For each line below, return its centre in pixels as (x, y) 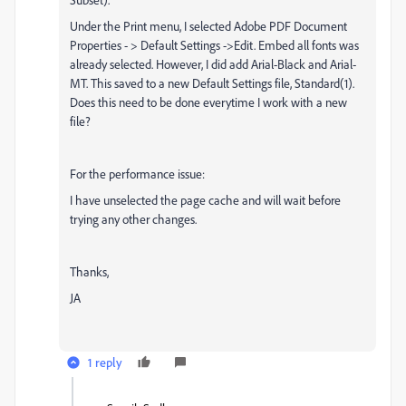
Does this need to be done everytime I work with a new (208, 101)
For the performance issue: (137, 173)
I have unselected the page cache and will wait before (205, 199)
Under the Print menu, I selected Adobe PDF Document (208, 25)
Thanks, (89, 271)
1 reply (105, 362)
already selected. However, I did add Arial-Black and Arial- (213, 63)
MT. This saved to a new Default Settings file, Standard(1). (213, 82)
